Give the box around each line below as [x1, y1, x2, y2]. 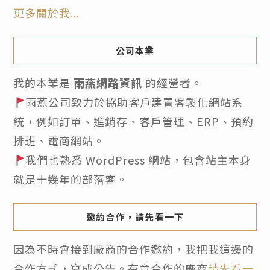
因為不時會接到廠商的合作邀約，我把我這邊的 [13, 241, 254, 257]
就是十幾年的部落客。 [13, 171, 128, 187]
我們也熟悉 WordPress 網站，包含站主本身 [25, 152, 252, 168]
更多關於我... [13, 5, 80, 21]
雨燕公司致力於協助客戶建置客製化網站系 [25, 94, 243, 110]
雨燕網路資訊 [73, 75, 142, 91]
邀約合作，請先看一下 [86, 210, 184, 224]
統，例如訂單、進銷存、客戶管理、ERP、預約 [13, 113, 254, 130]
